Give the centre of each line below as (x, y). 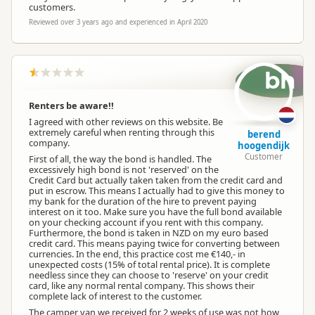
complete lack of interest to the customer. (115, 296)
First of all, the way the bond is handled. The (120, 159)
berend (264, 134)
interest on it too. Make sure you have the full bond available (155, 212)
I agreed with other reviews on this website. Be (126, 122)
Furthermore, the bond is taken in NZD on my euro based (149, 233)
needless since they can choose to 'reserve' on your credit (149, 275)
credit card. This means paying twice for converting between (154, 243)
